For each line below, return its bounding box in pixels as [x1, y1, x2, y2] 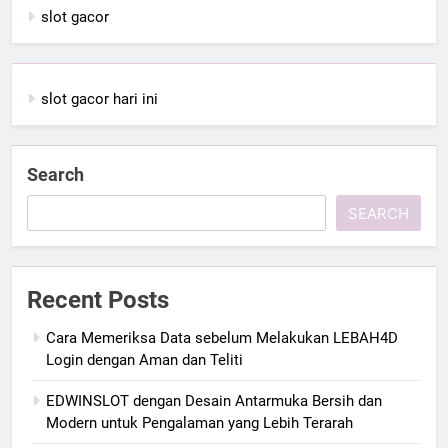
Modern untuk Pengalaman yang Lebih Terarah [46, 413, 353, 432]
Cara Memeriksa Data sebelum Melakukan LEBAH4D [46, 328, 398, 347]
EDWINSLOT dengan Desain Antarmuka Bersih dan [46, 391, 382, 410]
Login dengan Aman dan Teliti [46, 350, 243, 369]
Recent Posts [27, 285, 169, 314]
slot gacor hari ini [41, 89, 158, 108]
